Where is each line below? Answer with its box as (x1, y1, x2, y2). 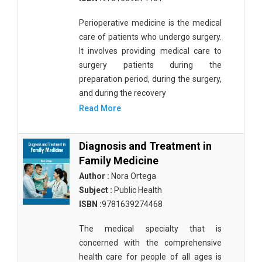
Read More (79, 104, 121, 113)
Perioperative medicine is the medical (79, 18, 222, 27)
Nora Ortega (109, 171, 156, 181)
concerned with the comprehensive (79, 238, 222, 247)
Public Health (112, 185, 162, 195)
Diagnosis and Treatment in (79, 140, 212, 152)
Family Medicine (79, 154, 158, 167)
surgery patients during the (79, 60, 222, 70)
